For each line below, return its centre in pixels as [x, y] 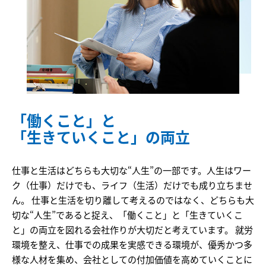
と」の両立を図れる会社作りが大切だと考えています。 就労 [132, 230]
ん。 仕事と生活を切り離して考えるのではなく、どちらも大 [133, 200]
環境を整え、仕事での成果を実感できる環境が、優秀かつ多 [132, 245]
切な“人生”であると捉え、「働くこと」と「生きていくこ [127, 215]
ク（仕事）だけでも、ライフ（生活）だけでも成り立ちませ [132, 185]
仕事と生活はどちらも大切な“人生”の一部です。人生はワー [132, 170]
